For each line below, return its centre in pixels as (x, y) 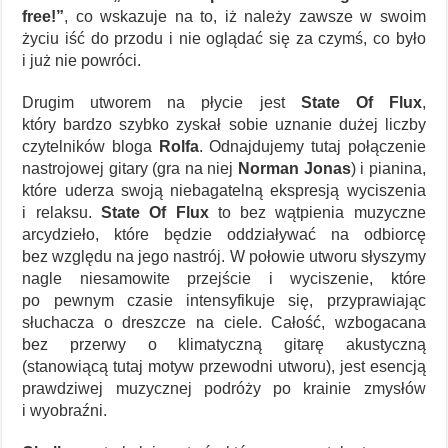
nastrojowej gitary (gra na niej (130, 168)
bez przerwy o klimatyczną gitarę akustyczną (224, 344)
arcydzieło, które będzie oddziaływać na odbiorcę (224, 234)
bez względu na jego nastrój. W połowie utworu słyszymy (224, 256)
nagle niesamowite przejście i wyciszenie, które (224, 278)
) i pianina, (388, 168)
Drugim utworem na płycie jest (161, 102)
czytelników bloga (90, 146)
